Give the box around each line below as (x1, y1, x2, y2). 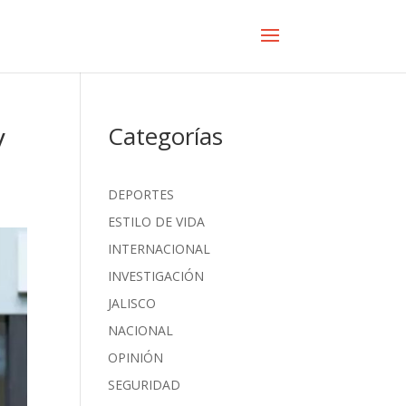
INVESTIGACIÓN (108, 267, 205, 285)
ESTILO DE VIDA (108, 213, 206, 230)
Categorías (108, 120, 224, 152)
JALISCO (108, 295, 157, 312)
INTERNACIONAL (108, 240, 211, 257)
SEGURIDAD (108, 376, 181, 393)
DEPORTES (108, 186, 175, 203)
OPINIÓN (108, 349, 164, 366)
